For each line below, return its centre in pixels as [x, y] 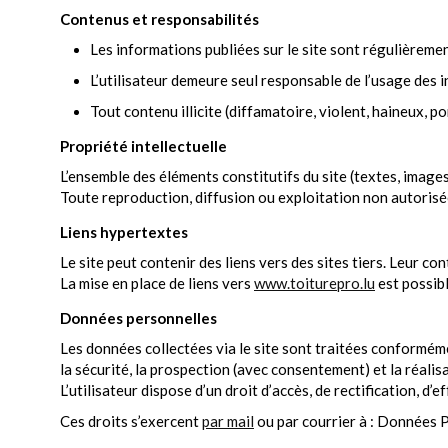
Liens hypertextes [124, 232]
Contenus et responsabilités [159, 19]
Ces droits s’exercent [131, 421]
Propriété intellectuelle [143, 146]
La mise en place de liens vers [157, 283]
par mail [228, 421]
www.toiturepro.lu [314, 283]
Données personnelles [138, 318]
